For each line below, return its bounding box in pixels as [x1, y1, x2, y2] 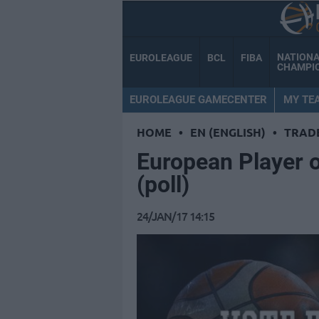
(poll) [137, 171, 189, 199]
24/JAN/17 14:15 [137, 208, 214, 224]
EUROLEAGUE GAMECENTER [130, 93, 267, 106]
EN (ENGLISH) [190, 125, 266, 140]
